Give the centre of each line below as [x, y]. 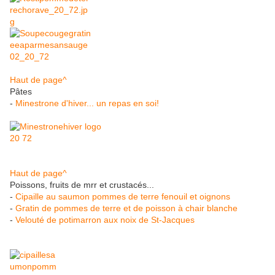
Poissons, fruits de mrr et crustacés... [82, 185]
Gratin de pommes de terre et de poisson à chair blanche [126, 208]
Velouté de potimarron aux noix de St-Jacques [105, 220]
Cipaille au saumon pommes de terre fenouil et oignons [123, 197]
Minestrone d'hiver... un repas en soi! [87, 103]
